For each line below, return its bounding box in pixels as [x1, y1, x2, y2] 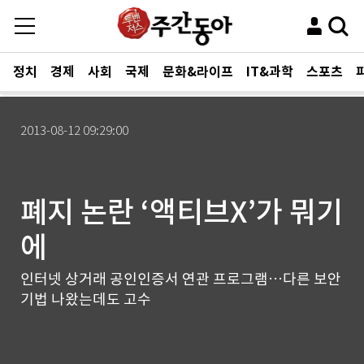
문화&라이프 [162, 63, 233, 80]
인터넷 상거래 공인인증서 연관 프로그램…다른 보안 [20, 270, 341, 288]
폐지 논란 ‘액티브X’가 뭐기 [20, 193, 343, 231]
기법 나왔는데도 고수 [20, 290, 151, 309]
